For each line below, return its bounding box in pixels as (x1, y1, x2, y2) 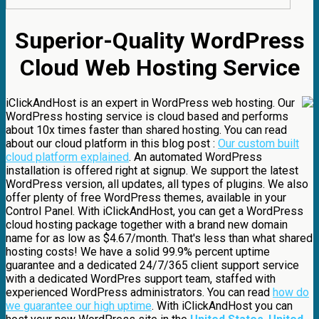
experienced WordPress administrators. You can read (6, 286, 273, 300)
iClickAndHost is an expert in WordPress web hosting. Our (6, 96, 295, 110)
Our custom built (218, 137, 299, 151)
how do (273, 286, 309, 300)
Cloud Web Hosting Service (19, 54, 300, 82)
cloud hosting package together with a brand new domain (6, 218, 288, 232)
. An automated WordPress (129, 150, 262, 164)
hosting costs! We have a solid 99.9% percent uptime (6, 245, 270, 259)
